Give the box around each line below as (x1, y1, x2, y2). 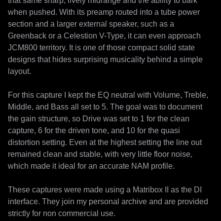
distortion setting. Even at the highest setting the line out (8, 138, 202, 147)
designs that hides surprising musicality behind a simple (8, 55, 203, 64)
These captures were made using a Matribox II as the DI (8, 185, 202, 194)
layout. (8, 67, 31, 75)
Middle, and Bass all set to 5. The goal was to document (8, 103, 202, 111)
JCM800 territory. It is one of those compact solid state (8, 43, 195, 52)
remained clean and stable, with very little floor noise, (8, 150, 192, 158)
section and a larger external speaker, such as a (8, 20, 174, 28)
